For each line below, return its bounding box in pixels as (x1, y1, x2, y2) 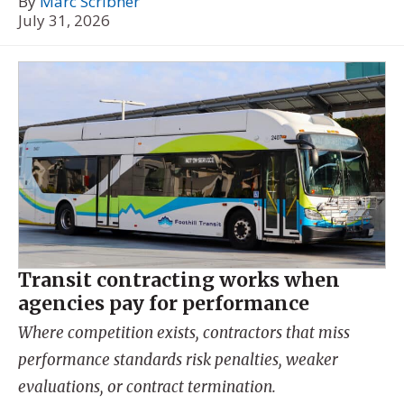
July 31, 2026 (18, 9, 110, 31)
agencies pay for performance (18, 290, 309, 316)
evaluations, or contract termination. (18, 377, 276, 398)
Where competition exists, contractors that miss (18, 323, 350, 344)
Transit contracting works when (18, 267, 340, 292)
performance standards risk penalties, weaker (18, 350, 338, 371)
